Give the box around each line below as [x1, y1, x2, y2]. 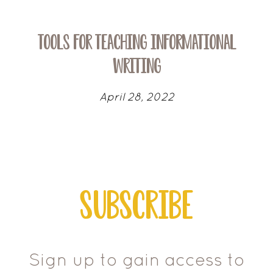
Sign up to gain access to [28, 249, 245, 269]
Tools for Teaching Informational [37, 30, 236, 54]
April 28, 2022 [99, 90, 174, 103]
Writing [112, 54, 161, 77]
